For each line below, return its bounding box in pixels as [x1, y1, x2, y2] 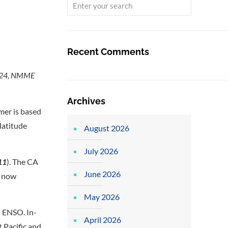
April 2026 [83, 215, 121, 224]
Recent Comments [67, 46, 149, 57]
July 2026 [83, 146, 118, 156]
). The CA [7, 157, 39, 166]
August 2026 [83, 123, 129, 133]
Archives [67, 96, 105, 106]
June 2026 [83, 169, 121, 179]
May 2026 [83, 192, 120, 202]
